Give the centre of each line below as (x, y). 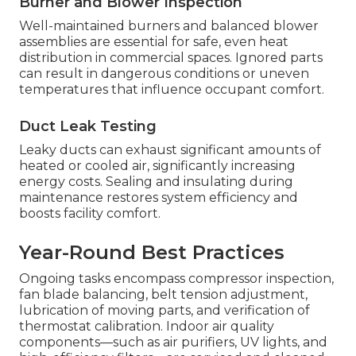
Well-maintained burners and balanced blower (169, 26)
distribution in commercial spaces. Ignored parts (171, 58)
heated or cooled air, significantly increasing (157, 166)
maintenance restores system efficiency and (159, 198)
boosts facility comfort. (90, 214)
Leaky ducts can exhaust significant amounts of (170, 150)
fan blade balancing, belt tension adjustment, (163, 295)
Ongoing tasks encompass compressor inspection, (176, 279)
